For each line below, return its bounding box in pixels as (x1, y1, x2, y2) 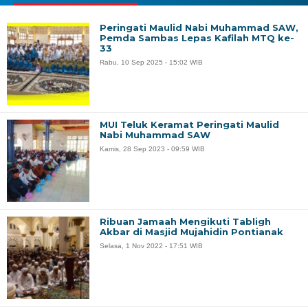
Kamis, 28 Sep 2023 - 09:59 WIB (100, 144, 205, 153)
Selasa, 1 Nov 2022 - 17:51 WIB (100, 241, 203, 250)
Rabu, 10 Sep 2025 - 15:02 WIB (100, 58, 203, 66)
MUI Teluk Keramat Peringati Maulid (100, 118, 279, 130)
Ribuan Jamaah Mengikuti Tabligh (100, 215, 271, 227)
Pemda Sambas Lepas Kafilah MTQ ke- (100, 32, 294, 43)
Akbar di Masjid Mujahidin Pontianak (100, 225, 283, 237)
